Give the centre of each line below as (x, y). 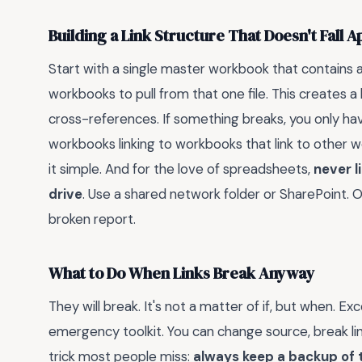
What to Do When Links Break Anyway (182, 273)
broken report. (92, 219)
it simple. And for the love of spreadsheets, (181, 169)
